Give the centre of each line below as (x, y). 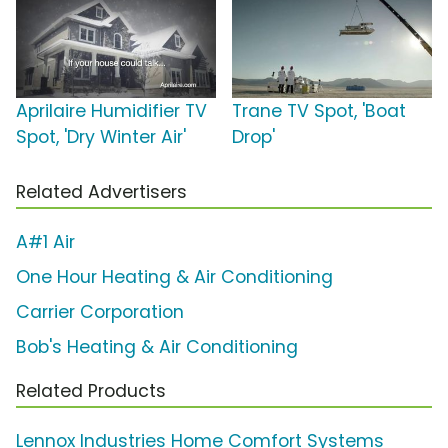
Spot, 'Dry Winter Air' (101, 136)
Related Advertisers (101, 191)
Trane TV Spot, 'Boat (319, 110)
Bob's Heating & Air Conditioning (157, 346)
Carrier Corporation (100, 311)
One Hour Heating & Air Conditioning (174, 276)
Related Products (91, 390)
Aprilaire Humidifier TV (111, 110)
